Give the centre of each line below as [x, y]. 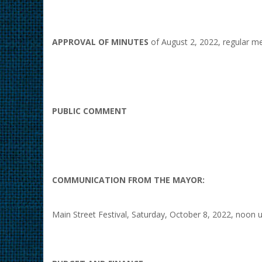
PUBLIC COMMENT [89, 111]
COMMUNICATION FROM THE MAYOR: [128, 180]
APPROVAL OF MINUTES [101, 42]
